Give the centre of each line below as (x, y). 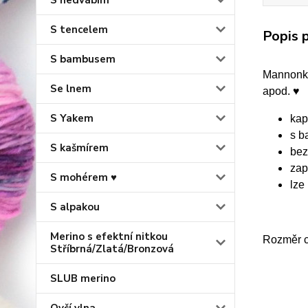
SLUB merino (83, 278)
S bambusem (83, 59)
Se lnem (71, 89)
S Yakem (72, 118)
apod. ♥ (281, 91)
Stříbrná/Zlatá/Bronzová (112, 249)
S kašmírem (79, 148)
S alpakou (75, 207)
